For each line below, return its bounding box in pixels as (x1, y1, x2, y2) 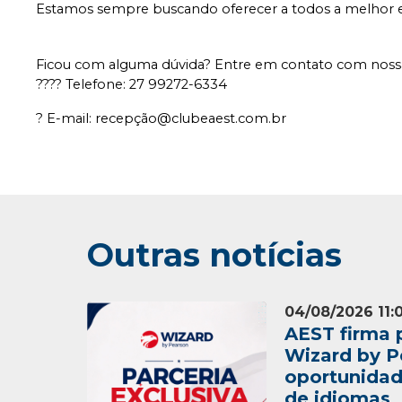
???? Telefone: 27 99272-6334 (36, 76, 228, 92)
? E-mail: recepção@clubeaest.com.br (36, 110, 287, 127)
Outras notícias (87, 235, 342, 275)
